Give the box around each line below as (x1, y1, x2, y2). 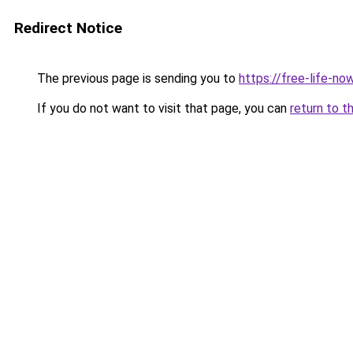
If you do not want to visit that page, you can (34, 101, 290, 116)
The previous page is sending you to (34, 71, 239, 86)
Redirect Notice (14, 19, 122, 37)
